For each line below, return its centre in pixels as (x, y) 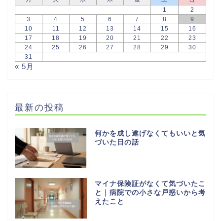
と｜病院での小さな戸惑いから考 (150, 193)
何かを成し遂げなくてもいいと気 (150, 134)
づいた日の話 (117, 143)
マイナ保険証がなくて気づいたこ (150, 184)
